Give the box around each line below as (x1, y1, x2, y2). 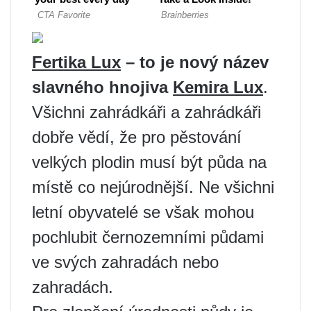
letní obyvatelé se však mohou (32, 203, 254, 221)
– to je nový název (121, 53, 269, 72)
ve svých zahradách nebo (32, 253, 219, 271)
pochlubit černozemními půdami (32, 228, 264, 246)
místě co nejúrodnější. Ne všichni (32, 178, 274, 196)
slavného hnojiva (32, 78, 173, 96)
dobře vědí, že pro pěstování (32, 128, 242, 146)
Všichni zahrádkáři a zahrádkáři (32, 103, 261, 121)
